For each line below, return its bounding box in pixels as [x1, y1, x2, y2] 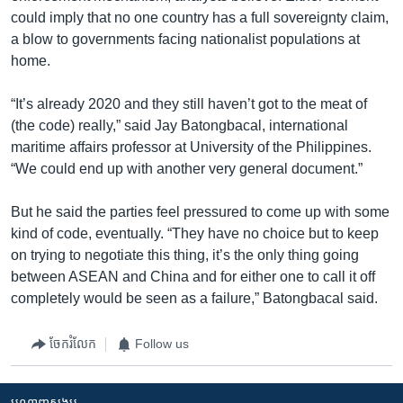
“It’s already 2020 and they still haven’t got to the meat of [11, 95, 367, 112]
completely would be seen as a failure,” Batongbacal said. [11, 290, 378, 306]
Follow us [135, 336, 189, 351]
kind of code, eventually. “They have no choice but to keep [11, 225, 379, 241]
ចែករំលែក [49, 336, 96, 351]
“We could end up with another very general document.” [11, 160, 363, 176]
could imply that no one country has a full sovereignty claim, [11, 9, 389, 25]
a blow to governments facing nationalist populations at [11, 31, 360, 47]
